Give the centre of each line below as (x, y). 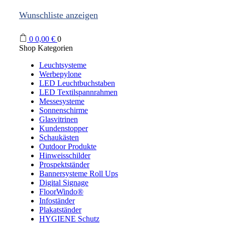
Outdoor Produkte (68, 147)
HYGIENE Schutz (69, 219)
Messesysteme (62, 101)
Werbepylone (60, 74)
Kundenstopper (64, 129)
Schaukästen (59, 138)
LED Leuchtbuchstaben (77, 83)
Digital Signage (64, 183)
